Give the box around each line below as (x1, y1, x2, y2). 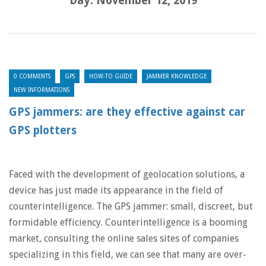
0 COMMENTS (14, 73, 50, 80)
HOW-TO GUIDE (89, 73, 132, 80)
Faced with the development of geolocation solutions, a (9, 169, 245, 180)
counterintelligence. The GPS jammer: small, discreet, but (9, 201, 253, 212)
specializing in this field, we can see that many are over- (9, 249, 246, 260)
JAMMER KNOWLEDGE (147, 73, 207, 80)
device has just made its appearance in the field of (9, 185, 223, 196)
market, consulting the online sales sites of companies (9, 233, 239, 244)
